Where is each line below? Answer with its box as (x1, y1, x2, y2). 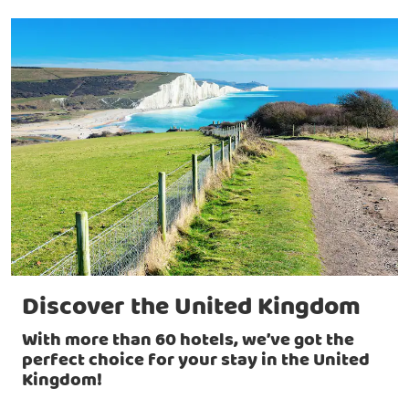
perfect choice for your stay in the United (22, 346, 370, 375)
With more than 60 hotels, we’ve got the (22, 326, 354, 355)
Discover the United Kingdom (22, 288, 361, 328)
